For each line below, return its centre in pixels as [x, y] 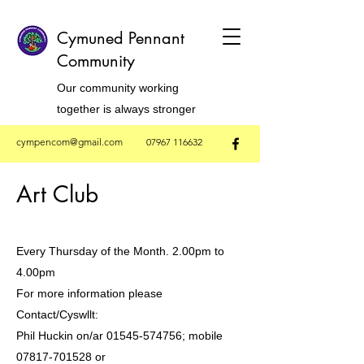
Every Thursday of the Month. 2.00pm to [120, 251]
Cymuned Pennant [121, 38]
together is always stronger [126, 109]
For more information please [89, 293]
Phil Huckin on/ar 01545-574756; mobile [119, 336]
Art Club [57, 194]
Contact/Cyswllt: [59, 314]
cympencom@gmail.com [69, 142]
